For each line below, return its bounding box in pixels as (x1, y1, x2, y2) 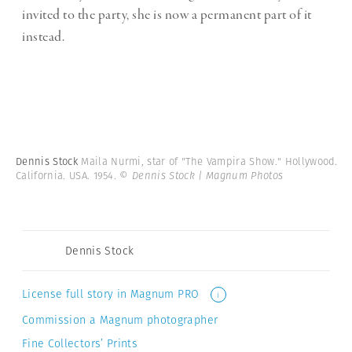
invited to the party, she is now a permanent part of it (22, 5, 312, 24)
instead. (22, 27, 64, 46)
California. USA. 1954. (16, 167, 120, 183)
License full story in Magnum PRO (22, 285, 203, 302)
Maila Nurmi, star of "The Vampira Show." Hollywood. (81, 153, 338, 169)
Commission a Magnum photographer (22, 312, 218, 328)
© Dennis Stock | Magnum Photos (119, 167, 284, 183)
